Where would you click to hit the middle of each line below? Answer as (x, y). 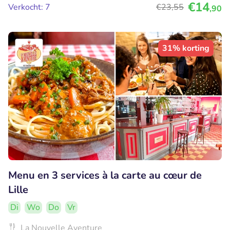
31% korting (186, 49)
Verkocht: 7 (29, 7)
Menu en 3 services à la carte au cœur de (105, 176)
